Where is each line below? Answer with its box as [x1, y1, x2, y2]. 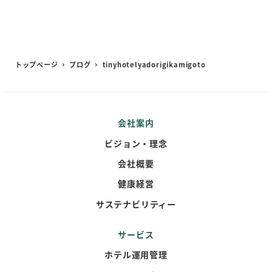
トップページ [15, 59, 58, 70]
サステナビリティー [95, 197, 177, 210]
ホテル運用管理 [104, 248, 168, 261]
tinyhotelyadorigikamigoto [102, 59, 206, 70]
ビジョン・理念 [104, 137, 168, 149]
